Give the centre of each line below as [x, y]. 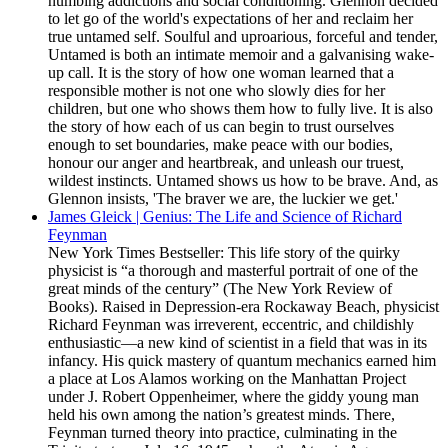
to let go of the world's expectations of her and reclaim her [230, 18]
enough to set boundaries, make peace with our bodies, [220, 144]
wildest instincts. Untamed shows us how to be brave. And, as [243, 180]
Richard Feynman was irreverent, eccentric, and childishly [231, 324]
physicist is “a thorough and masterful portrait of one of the [233, 270]
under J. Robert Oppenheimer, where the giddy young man [233, 396]
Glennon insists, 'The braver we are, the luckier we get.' [223, 198]
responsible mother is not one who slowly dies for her [216, 90]
